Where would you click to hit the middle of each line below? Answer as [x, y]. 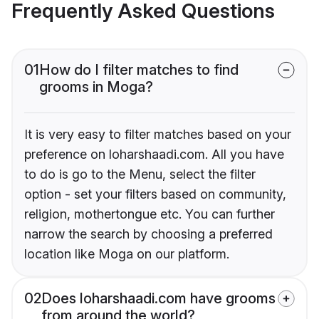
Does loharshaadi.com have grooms [158, 299]
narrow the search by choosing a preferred [148, 234]
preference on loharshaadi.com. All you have [154, 155]
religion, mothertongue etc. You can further [150, 214]
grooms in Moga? [96, 87]
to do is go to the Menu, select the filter [140, 174]
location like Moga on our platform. [127, 254]
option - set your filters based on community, [155, 194]
